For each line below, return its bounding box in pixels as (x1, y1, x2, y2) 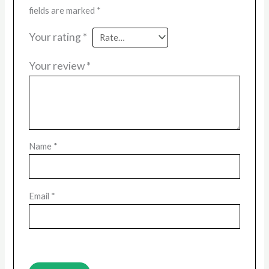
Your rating (28, 30, 83, 43)
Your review (28, 59, 86, 73)
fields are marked (28, 5, 97, 16)
